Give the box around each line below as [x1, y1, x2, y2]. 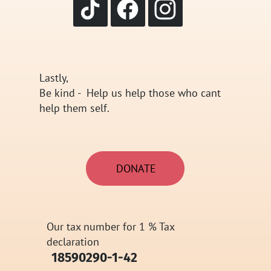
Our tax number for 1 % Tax [46, 219, 174, 233]
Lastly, [39, 71, 69, 85]
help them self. [39, 101, 113, 116]
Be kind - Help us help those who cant [39, 86, 221, 100]
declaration [46, 234, 99, 249]
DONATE [116, 162, 157, 176]
